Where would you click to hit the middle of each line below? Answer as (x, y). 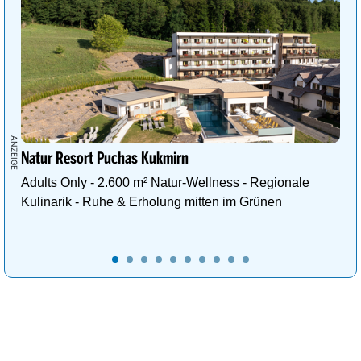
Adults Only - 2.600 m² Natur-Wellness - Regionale (165, 183)
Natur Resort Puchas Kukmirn (105, 159)
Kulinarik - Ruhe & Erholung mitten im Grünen (151, 202)
